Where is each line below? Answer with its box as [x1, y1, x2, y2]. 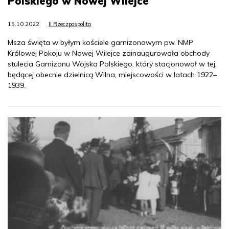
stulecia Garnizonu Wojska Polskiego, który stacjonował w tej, [8, 59, 217, 68]
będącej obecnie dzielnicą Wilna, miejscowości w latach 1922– [8, 70, 217, 79]
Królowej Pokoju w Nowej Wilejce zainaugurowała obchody [8, 48, 210, 58]
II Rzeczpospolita [49, 20, 91, 28]
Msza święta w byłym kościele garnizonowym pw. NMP [8, 37, 193, 47]
